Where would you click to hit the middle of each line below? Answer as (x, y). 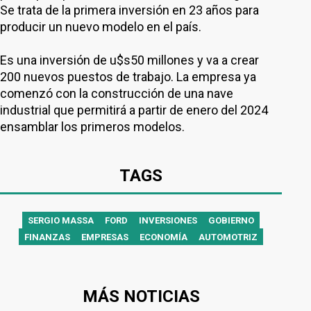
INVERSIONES (168, 220)
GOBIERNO (231, 220)
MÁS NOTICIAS (141, 296)
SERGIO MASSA (61, 220)
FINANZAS (47, 237)
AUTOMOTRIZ (228, 237)
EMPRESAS (105, 237)
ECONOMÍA (163, 237)
